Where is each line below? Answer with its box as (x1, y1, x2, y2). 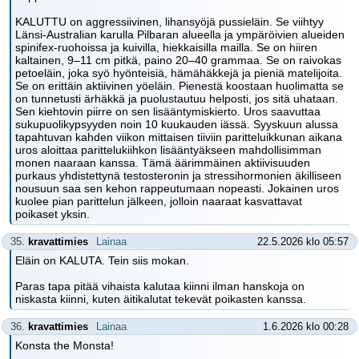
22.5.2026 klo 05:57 (257, 236, 349, 248)
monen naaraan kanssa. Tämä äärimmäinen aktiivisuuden (15, 156, 310, 169)
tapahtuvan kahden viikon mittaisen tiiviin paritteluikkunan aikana (15, 131, 342, 143)
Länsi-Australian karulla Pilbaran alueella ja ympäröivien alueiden (15, 28, 345, 41)
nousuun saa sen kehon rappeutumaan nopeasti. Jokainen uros (15, 182, 339, 195)
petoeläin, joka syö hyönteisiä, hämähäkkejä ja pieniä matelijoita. (15, 67, 342, 79)
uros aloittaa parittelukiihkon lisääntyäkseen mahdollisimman (15, 143, 321, 156)
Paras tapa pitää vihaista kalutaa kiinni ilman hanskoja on (15, 280, 305, 292)
